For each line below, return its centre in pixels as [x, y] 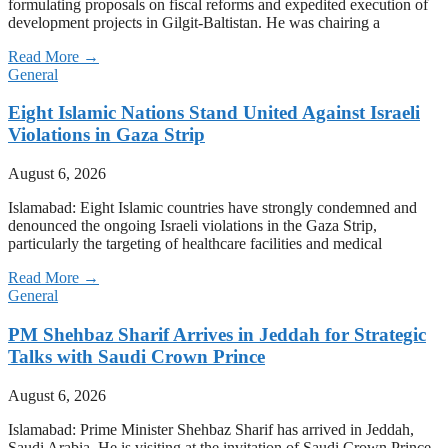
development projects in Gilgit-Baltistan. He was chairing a [194, 22]
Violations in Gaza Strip [106, 135]
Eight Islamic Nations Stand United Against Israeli [214, 113]
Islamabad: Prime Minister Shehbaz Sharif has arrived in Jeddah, [211, 429]
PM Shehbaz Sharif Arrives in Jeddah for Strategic [217, 334]
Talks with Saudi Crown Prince [136, 356]
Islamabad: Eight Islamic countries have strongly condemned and [212, 208]
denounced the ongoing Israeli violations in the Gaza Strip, [192, 226]
